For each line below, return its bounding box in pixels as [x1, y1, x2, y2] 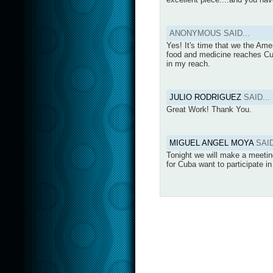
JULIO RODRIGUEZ [169, 92, 241, 102]
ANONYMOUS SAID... [169, 28, 250, 38]
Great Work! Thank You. [166, 104, 252, 114]
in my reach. [166, 58, 210, 68]
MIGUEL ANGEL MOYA [169, 138, 253, 147]
